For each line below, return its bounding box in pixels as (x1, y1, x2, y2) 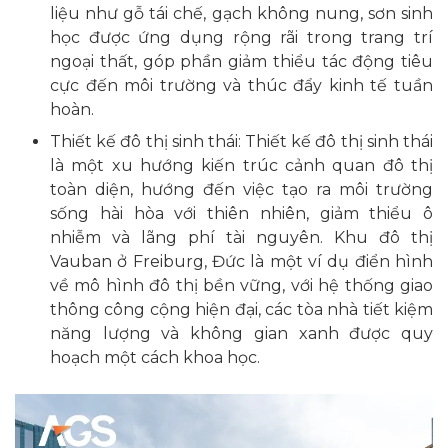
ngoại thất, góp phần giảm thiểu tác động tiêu (50, 51, 433, 71)
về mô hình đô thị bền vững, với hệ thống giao (50, 275, 433, 295)
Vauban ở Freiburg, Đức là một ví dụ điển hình (50, 251, 433, 271)
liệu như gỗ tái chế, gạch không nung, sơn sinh (50, 3, 433, 23)
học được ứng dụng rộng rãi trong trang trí (50, 27, 433, 47)
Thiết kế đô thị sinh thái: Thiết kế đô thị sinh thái (50, 131, 433, 151)
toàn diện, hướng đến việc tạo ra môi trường (50, 179, 433, 199)
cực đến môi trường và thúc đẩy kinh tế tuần (50, 75, 433, 95)
